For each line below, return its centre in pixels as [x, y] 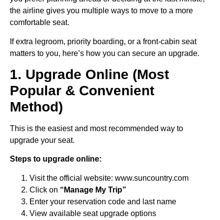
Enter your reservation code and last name [103, 201]
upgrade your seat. [42, 140]
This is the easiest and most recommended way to [96, 128]
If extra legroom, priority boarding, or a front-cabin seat [103, 41]
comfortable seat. [40, 23]
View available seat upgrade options [93, 213]
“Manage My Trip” [93, 190]
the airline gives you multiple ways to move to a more [101, 11]
